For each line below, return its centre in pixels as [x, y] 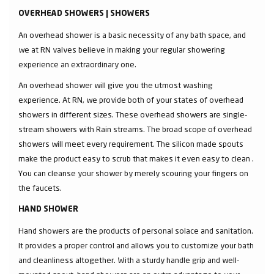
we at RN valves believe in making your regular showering [122, 49]
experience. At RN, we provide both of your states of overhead [131, 99]
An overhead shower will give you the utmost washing [116, 85]
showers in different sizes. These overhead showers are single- [133, 114]
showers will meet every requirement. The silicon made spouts [131, 143]
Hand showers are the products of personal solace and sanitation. [136, 230]
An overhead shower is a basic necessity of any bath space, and [132, 35]
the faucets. [40, 187]
